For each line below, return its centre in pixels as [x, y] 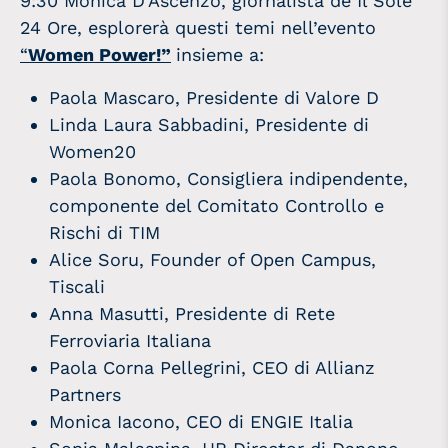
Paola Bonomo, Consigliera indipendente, [229, 178]
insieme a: [220, 54]
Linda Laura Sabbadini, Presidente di [209, 124]
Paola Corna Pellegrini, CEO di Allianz [212, 367]
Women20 [93, 151]
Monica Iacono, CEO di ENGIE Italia [201, 421]
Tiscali [77, 286]
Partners [85, 394]
